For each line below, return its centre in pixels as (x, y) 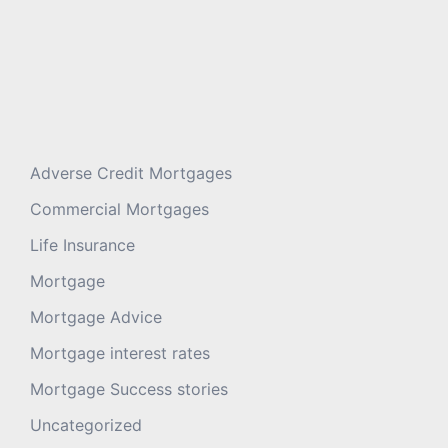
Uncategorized (86, 424)
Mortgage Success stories (129, 388)
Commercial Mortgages (119, 208)
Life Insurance (82, 244)
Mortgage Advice (96, 316)
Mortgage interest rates (120, 352)
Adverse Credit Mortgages (131, 172)
